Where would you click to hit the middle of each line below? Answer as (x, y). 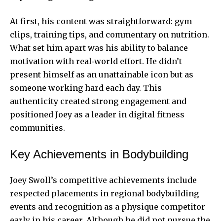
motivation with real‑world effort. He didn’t (96, 61)
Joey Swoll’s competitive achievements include (103, 180)
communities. (37, 128)
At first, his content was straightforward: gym (101, 21)
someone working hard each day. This (86, 88)
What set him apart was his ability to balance (99, 48)
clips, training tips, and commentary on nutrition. (110, 34)
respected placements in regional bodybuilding (104, 193)
